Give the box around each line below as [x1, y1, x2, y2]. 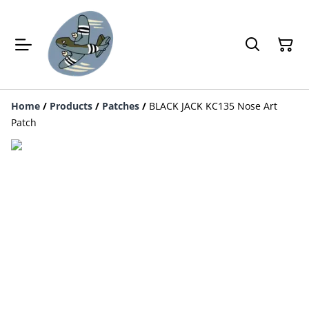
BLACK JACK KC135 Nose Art [149, 99, 277, 112]
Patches [102, 99, 139, 112]
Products [50, 99, 92, 112]
